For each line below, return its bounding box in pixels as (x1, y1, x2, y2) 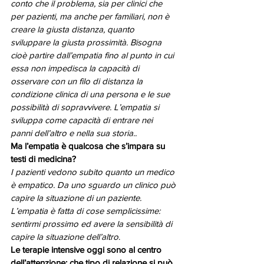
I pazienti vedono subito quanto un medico (11, 167, 177, 177)
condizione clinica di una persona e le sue (11, 89, 172, 100)
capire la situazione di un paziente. (11, 193, 144, 203)
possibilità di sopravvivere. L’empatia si (11, 102, 161, 113)
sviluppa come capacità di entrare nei (11, 115, 155, 126)
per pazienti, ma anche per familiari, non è (11, 11, 171, 22)
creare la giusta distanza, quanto (11, 24, 137, 35)
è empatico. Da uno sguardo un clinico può (11, 180, 178, 190)
